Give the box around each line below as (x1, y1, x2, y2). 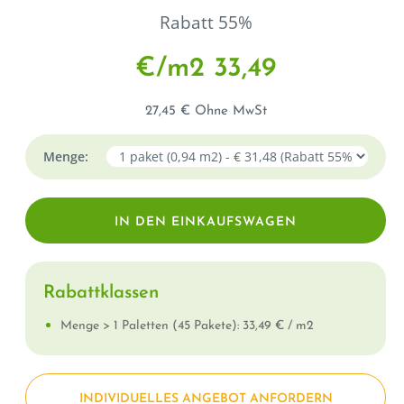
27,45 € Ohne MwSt (144, 104, 267, 118)
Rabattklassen (43, 283, 159, 302)
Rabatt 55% (159, 10, 252, 33)
